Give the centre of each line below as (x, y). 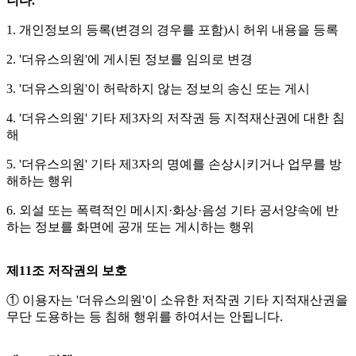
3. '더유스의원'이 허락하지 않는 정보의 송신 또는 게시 (158, 89)
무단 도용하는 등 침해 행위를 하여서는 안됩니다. (145, 317)
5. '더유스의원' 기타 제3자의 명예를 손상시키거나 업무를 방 (174, 164)
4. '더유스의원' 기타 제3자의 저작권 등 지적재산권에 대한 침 (176, 118)
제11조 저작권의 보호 (67, 271)
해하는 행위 (40, 181)
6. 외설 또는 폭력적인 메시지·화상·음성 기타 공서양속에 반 (172, 211)
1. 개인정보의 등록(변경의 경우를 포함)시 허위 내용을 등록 (172, 30)
